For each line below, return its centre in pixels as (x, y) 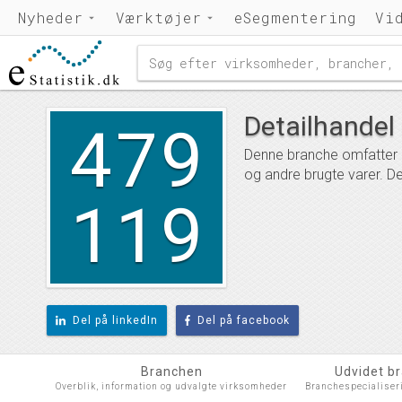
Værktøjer (159, 17)
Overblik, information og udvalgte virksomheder (171, 386)
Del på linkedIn (115, 320)
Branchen (171, 371)
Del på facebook (244, 320)
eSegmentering (296, 17)
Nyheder (51, 17)
